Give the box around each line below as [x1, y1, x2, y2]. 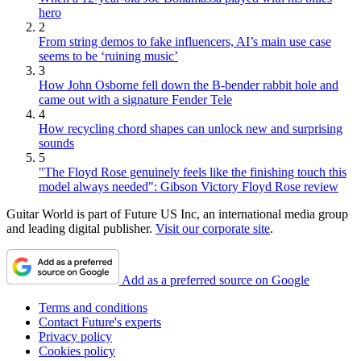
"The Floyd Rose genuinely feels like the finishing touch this [39, 164, 346, 179]
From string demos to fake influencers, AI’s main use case [39, 34, 331, 48]
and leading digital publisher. [6, 221, 156, 235]
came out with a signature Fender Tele [39, 92, 232, 106]
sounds [39, 135, 74, 150]
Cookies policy [39, 343, 115, 358]
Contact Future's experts [39, 314, 161, 329]
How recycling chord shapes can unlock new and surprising [39, 121, 342, 135]
